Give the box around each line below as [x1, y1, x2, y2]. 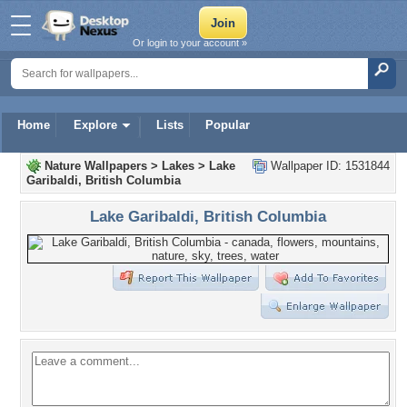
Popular [205, 118, 250, 132]
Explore [74, 118, 117, 132]
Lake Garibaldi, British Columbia [90, 207, 326, 225]
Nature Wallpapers [45, 159, 147, 173]
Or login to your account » [133, 37, 247, 48]
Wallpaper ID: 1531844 [267, 159, 390, 173]
